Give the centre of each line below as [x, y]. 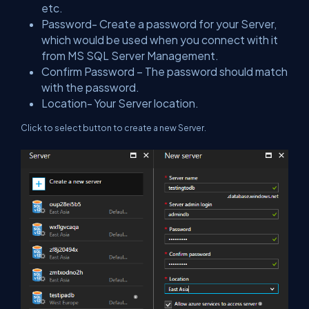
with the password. [90, 87]
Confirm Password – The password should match [165, 71]
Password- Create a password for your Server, [159, 23]
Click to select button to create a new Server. [113, 127]
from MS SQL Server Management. [130, 55]
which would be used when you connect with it [160, 39]
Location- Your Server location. [120, 103]
